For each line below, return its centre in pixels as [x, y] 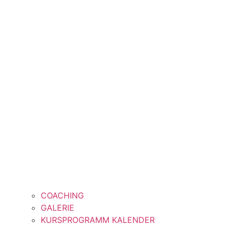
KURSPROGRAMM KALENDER [98, 220]
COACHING [62, 196]
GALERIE [58, 208]
